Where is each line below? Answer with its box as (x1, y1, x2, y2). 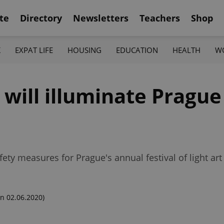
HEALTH (172, 44, 201, 55)
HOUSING (67, 44, 101, 55)
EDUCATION (116, 44, 158, 55)
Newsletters (73, 11, 128, 24)
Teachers (139, 11, 180, 24)
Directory (20, 11, 62, 24)
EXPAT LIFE (14, 44, 53, 55)
